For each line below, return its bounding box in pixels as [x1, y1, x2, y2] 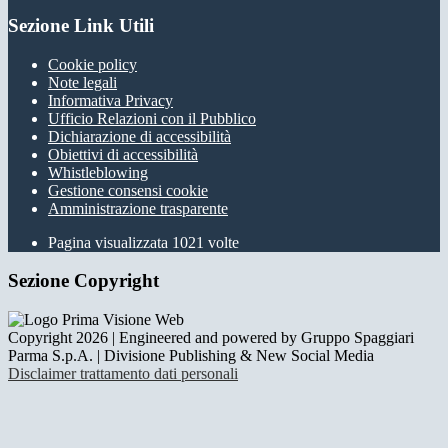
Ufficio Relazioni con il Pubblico [48, 109, 256, 127]
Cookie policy [48, 55, 137, 73]
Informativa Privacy [48, 91, 173, 109]
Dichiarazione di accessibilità [48, 127, 231, 145]
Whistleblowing [48, 163, 148, 181]
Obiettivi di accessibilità [48, 145, 198, 163]
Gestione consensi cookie [48, 181, 208, 199]
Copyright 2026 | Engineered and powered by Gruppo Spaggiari [8, 329, 414, 347]
